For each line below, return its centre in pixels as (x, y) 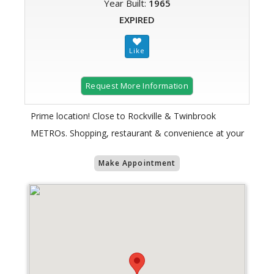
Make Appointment (137, 163)
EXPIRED (137, 20)
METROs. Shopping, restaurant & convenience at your (137, 133)
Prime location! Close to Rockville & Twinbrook (123, 116)
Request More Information (137, 86)
